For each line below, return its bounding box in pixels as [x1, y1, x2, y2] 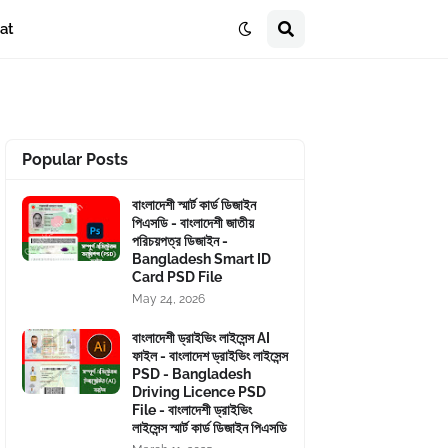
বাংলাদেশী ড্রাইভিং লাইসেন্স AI [132, 330, 270, 346]
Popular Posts [22, 150, 128, 169]
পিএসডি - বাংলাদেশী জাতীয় [132, 215, 254, 231]
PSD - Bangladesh [132, 366, 251, 382]
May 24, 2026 [132, 292, 205, 306]
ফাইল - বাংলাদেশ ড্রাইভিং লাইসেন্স [132, 348, 288, 364]
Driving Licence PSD [132, 384, 266, 400]
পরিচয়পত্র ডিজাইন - [132, 233, 228, 249]
